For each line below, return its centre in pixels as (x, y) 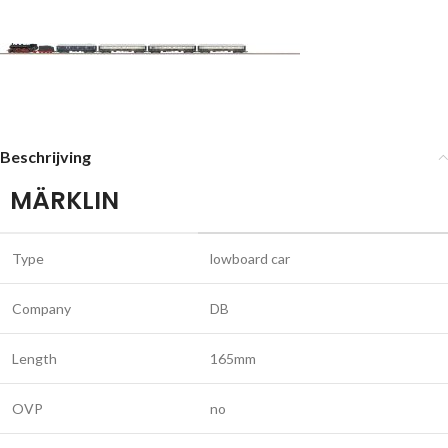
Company (41, 308)
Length (34, 358)
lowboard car (250, 258)
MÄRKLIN (64, 200)
